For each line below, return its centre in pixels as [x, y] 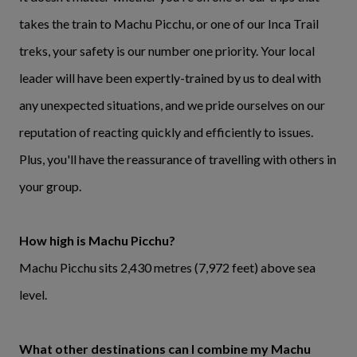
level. [33, 295]
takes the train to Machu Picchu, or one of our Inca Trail [169, 24]
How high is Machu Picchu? [97, 241]
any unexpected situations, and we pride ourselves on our [172, 105]
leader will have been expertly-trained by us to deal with [170, 78]
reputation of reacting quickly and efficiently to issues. [166, 132]
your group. [51, 186]
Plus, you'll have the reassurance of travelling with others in [178, 159]
